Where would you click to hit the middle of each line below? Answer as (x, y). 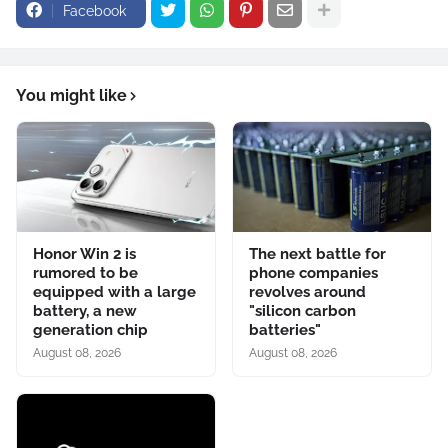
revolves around (307, 291)
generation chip (90, 329)
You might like (71, 95)
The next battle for (317, 253)
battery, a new (85, 310)
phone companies (313, 272)
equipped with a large (114, 291)
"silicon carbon (302, 310)
